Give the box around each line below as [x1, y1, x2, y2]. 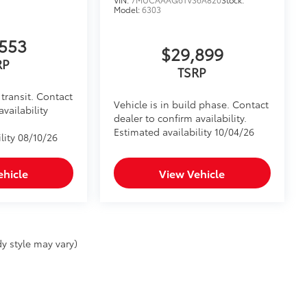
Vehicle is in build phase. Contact [114, 97, 269, 112]
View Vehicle [159, 165, 225, 182]
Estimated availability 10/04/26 [114, 125, 255, 139]
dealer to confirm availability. [114, 111, 247, 125]
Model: [114, 3, 143, 16]
